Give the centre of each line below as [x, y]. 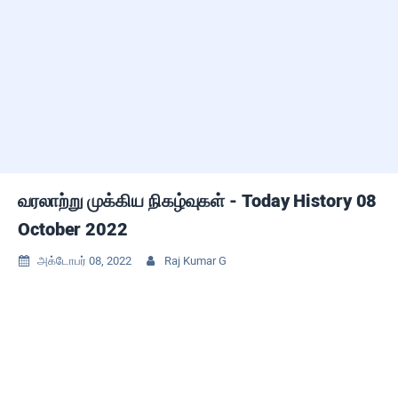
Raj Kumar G [195, 261]
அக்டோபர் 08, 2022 [84, 261]
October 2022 [73, 229]
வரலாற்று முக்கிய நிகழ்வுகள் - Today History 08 [198, 201]
